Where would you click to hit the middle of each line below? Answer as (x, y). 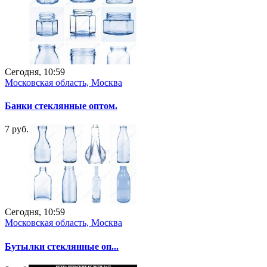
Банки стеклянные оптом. (61, 106)
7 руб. (17, 129)
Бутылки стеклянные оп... (62, 246)
